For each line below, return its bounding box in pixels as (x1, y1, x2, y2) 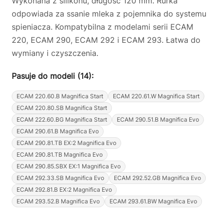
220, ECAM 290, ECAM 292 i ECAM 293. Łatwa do (12, 35, 200, 45)
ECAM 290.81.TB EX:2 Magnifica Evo (17, 139, 116, 146)
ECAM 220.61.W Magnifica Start (113, 92, 200, 100)
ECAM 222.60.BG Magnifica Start (17, 116, 107, 123)
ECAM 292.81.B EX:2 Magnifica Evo (17, 186, 112, 193)
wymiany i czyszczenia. (12, 48, 98, 58)
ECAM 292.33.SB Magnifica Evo (17, 174, 104, 182)
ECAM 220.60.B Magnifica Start (17, 92, 103, 100)
